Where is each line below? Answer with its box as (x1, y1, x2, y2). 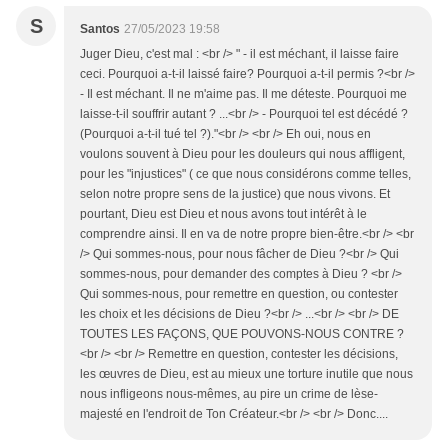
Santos (80, 22, 120, 37)
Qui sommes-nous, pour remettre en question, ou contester (80, 287, 398, 302)
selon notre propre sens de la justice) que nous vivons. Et (80, 187, 390, 202)
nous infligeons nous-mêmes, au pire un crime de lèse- (80, 387, 378, 402)
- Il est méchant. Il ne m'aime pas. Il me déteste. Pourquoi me (80, 87, 407, 102)
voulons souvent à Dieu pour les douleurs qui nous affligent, (80, 147, 405, 162)
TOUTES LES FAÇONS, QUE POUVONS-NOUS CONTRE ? (80, 327, 404, 342)
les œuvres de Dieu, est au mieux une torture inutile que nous (80, 367, 413, 382)
